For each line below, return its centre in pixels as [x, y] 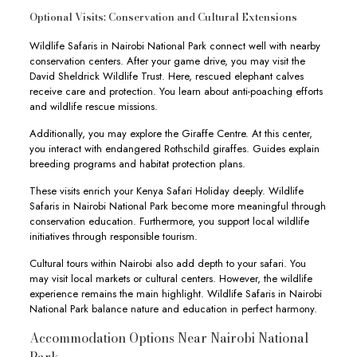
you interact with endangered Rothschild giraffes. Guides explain [174, 149]
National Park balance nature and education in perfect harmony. [173, 309]
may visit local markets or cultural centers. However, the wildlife [171, 279]
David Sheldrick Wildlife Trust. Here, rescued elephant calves [166, 76]
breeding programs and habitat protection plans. [137, 164]
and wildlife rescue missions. [93, 106]
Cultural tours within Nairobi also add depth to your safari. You [167, 263]
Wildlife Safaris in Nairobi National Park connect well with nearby [175, 46]
